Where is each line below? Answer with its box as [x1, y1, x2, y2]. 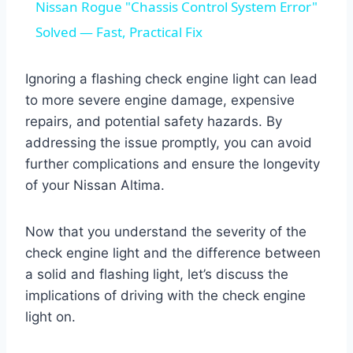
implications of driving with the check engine [25, 288, 306, 304]
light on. [25, 309, 76, 325]
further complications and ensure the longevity [25, 156, 320, 173]
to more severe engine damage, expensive [25, 92, 295, 109]
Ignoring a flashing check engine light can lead [25, 71, 318, 87]
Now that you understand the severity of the [25, 224, 307, 240]
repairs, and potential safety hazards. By [25, 113, 282, 130]
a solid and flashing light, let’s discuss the [25, 266, 288, 283]
